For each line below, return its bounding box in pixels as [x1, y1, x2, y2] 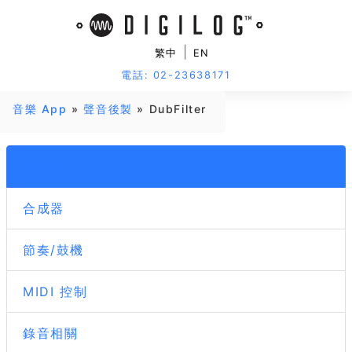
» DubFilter [132, 102, 207, 115]
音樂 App [13, 102, 68, 115]
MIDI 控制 [23, 284, 88, 299]
